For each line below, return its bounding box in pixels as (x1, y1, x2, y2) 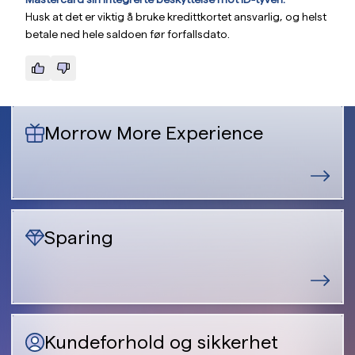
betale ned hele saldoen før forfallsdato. (25, 28, 230, 40)
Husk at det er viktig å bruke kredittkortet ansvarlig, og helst (25, 10, 326, 23)
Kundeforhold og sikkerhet (44, 331, 278, 353)
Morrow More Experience (44, 122, 263, 143)
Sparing (44, 227, 113, 248)
